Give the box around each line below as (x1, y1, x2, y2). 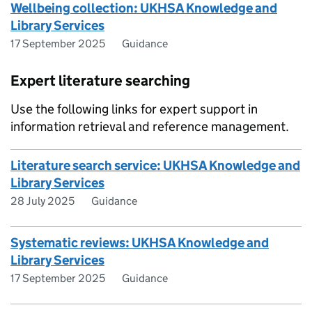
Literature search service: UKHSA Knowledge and (10, 157, 300, 173)
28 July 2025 (10, 194, 75, 208)
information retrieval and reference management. (10, 118, 289, 134)
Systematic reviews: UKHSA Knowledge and (10, 235, 269, 251)
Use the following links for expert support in (10, 101, 258, 117)
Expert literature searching (10, 72, 190, 90)
